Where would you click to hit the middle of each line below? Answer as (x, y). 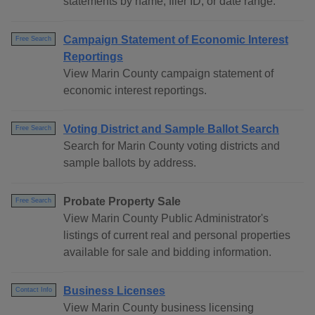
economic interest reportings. (135, 91)
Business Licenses (114, 291)
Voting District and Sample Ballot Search (171, 129)
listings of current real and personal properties (177, 236)
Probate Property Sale (122, 202)
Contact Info (34, 290)
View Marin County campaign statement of (168, 74)
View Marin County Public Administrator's (166, 219)
